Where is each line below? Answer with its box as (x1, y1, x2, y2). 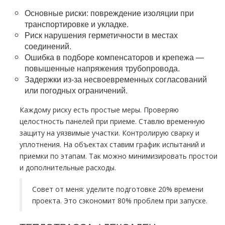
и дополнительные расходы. (20, 163, 116, 172)
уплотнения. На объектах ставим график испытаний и (20, 140, 205, 149)
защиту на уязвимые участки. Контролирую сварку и (20, 128, 199, 138)
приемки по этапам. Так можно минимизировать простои (20, 151, 217, 161)
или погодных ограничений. (25, 84, 128, 96)
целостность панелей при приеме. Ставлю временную (20, 117, 205, 126)
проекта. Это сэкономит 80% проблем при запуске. (32, 196, 207, 205)
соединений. (25, 40, 71, 52)
